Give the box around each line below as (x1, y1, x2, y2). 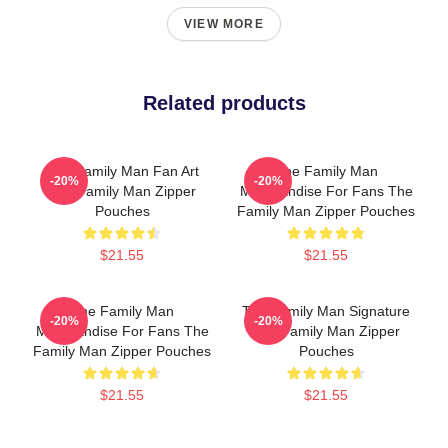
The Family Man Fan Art (45, 163, 199, 179)
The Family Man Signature (242, 303, 410, 319)
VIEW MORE (184, 17, 264, 31)
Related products (142, 92, 306, 114)
